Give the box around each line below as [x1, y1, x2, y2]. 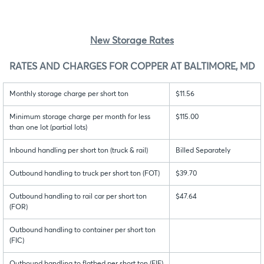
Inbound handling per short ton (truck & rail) [9, 147, 148, 155]
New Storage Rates [90, 36, 174, 46]
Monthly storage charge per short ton [9, 91, 128, 98]
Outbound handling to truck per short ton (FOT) [9, 170, 160, 178]
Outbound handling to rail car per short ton [9, 193, 147, 201]
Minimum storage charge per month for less [9, 114, 150, 121]
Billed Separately [176, 147, 230, 155]
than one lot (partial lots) [9, 124, 87, 132]
